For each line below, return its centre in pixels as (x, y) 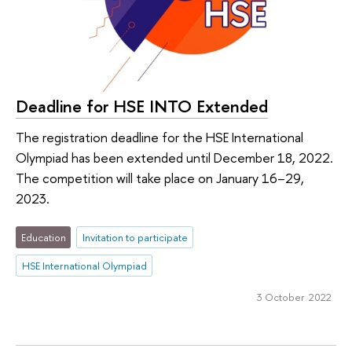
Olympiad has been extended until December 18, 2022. (174, 158)
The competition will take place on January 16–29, (160, 178)
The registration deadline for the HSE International (159, 137)
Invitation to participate (135, 237)
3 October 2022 (294, 297)
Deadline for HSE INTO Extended (142, 106)
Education (43, 237)
